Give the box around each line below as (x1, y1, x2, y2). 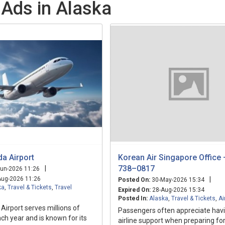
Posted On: (118, 176, 150, 183)
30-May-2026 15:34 (150, 176, 204, 183)
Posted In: (118, 194, 148, 202)
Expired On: (118, 186, 151, 193)
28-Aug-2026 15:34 (151, 186, 204, 193)
